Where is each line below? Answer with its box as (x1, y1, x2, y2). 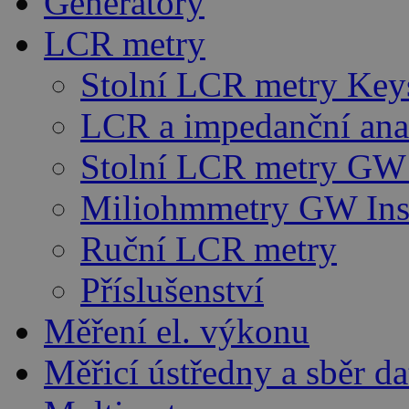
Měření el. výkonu (44, 310, 309, 351)
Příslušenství (80, 269, 264, 309)
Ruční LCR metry (80, 228, 337, 268)
